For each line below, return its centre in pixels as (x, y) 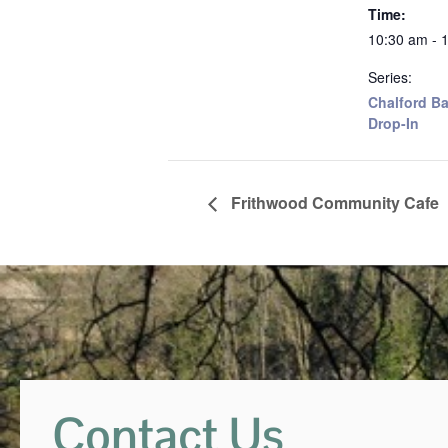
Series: (390, 77)
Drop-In (393, 123)
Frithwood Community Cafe (333, 202)
